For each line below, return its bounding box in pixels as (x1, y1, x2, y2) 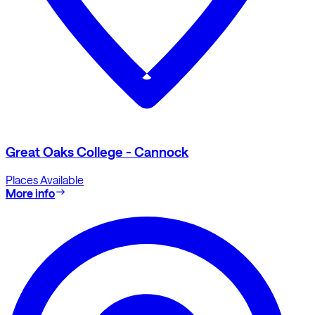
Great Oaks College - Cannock (6, 144, 188, 160)
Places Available (6, 173, 84, 187)
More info (6, 186, 55, 200)
